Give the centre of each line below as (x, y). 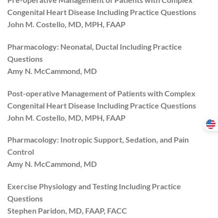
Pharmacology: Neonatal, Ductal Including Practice (95, 46)
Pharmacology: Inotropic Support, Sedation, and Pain (98, 140)
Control (21, 152)
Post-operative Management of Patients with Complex (101, 93)
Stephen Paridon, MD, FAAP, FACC (67, 211)
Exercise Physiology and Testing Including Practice (94, 186)
